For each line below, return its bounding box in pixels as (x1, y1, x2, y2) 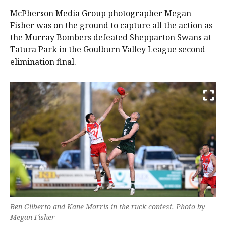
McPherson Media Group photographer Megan (10, 7, 191, 19)
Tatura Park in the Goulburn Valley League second (10, 43, 205, 55)
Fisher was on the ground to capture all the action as (10, 19, 212, 31)
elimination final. (10, 55, 76, 67)
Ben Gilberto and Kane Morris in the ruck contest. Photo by (10, 202, 205, 212)
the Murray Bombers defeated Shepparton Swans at (10, 31, 211, 43)
